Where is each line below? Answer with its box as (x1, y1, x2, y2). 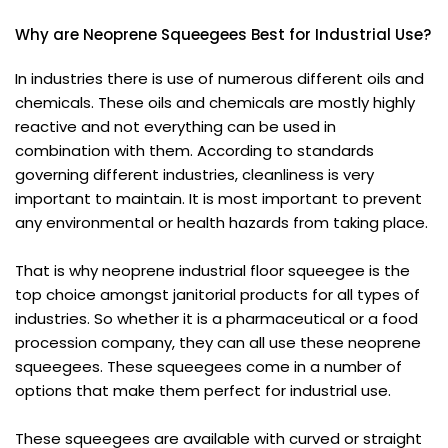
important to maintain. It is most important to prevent (15, 187, 422, 209)
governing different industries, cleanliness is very (15, 163, 374, 185)
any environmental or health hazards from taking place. (15, 211, 428, 233)
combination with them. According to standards (15, 139, 374, 161)
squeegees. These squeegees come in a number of (15, 355, 402, 377)
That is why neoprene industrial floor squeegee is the (15, 259, 410, 281)
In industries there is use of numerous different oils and (15, 67, 424, 89)
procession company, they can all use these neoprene (15, 331, 421, 353)
